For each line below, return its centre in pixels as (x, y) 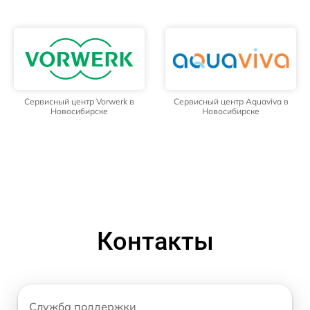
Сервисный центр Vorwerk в (79, 101)
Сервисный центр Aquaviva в (231, 101)
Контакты (155, 241)
